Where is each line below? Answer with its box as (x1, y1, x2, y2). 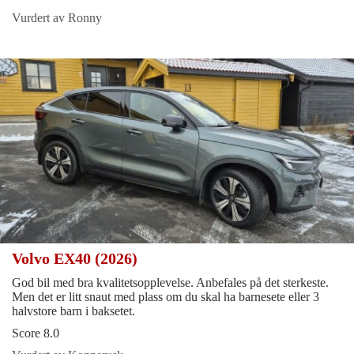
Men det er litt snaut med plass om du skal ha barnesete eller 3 (12, 289, 319, 303)
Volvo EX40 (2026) (12, 249, 141, 267)
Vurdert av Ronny (12, 10, 102, 24)
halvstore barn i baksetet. (12, 303, 135, 318)
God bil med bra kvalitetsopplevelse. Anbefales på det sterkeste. (12, 275, 329, 289)
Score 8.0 (12, 326, 59, 340)
